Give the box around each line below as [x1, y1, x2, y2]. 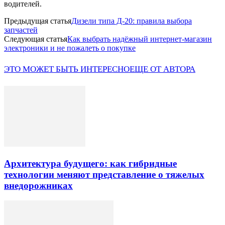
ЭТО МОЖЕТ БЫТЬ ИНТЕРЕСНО [4, 64, 130, 74]
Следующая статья [4, 34, 67, 43]
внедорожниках [4, 180, 73, 191]
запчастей [4, 25, 38, 34]
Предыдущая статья [4, 16, 71, 25]
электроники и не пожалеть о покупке [4, 43, 136, 52]
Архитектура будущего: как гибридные [4, 158, 177, 169]
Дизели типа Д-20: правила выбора [71, 16, 192, 25]
